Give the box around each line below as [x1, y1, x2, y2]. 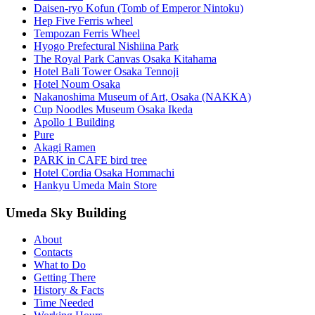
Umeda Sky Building [6, 205, 127, 220]
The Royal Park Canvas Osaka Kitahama [34, 52, 217, 65]
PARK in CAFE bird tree [34, 153, 147, 166]
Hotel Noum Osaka [34, 77, 120, 90]
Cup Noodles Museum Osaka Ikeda [34, 103, 193, 115]
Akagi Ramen [34, 141, 96, 153]
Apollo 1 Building [34, 115, 115, 128]
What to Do [34, 259, 86, 271]
